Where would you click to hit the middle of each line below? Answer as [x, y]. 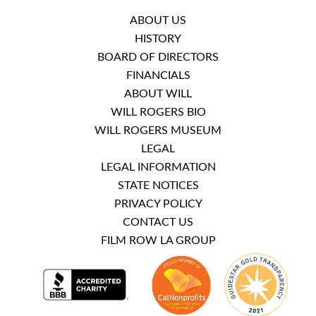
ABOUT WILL [158, 94]
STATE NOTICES [158, 186]
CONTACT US [158, 223]
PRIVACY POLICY [158, 204]
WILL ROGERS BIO [158, 113]
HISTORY [158, 39]
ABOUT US [158, 21]
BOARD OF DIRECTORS [158, 57]
